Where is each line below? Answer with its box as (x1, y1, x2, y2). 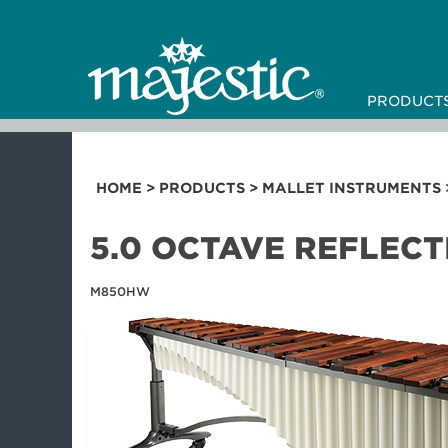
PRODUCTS (159, 180, 245, 196)
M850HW (90, 284, 150, 299)
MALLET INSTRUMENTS (262, 180, 441, 196)
